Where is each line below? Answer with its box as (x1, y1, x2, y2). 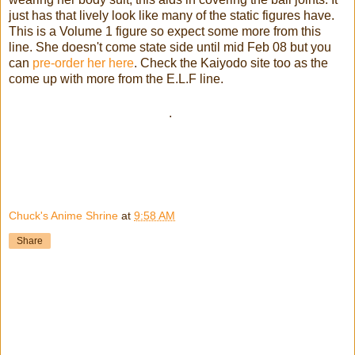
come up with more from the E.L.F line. (9, 72, 223, 86)
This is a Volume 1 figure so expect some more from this (9, 25, 321, 39)
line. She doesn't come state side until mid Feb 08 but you (9, 40, 331, 55)
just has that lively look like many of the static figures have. (9, 9, 334, 23)
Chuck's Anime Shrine (9, 208, 118, 222)
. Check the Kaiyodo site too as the (134, 56, 328, 71)
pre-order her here (32, 56, 134, 71)
